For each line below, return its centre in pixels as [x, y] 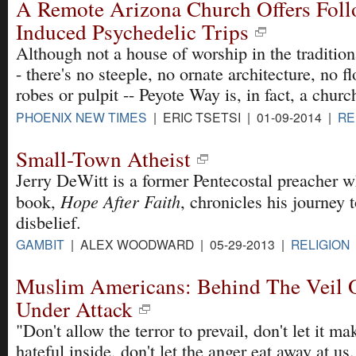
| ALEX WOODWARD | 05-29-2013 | [178, 244]
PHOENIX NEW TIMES [81, 116]
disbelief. [48, 222]
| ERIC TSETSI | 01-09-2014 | [242, 116]
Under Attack [74, 308]
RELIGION [320, 244]
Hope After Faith [120, 201]
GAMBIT [40, 244]
